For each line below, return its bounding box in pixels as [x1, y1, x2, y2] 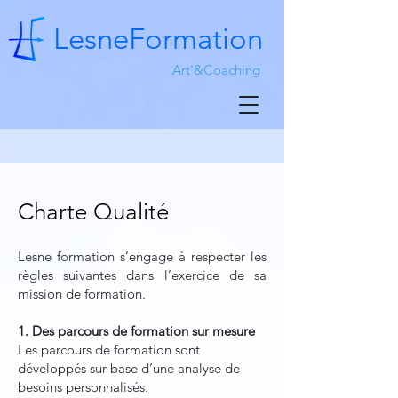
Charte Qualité [18, 198, 169, 226]
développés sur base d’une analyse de [18, 360, 240, 377]
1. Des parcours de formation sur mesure [18, 322, 255, 339]
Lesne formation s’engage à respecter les [18, 248, 267, 265]
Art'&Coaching [172, 61, 260, 78]
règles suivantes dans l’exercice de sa [18, 267, 267, 283]
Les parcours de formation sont [18, 341, 200, 358]
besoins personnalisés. [18, 378, 148, 395]
